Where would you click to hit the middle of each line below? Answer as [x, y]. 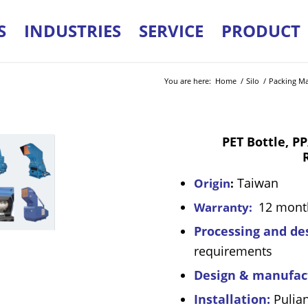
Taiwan [256, 183]
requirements [233, 251]
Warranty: [223, 207]
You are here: [187, 81]
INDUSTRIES [72, 31]
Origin [212, 183]
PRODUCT [261, 31]
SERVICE [171, 31]
